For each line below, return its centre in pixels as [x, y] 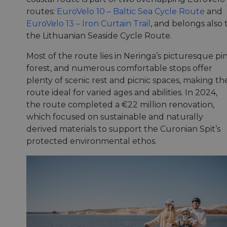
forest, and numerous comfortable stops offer [119, 68]
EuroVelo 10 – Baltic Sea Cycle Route [131, 12]
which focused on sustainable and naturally [115, 117]
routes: [42, 12]
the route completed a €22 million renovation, [120, 105]
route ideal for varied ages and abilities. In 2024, [122, 93]
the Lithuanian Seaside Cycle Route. [99, 36]
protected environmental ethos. [91, 141]
